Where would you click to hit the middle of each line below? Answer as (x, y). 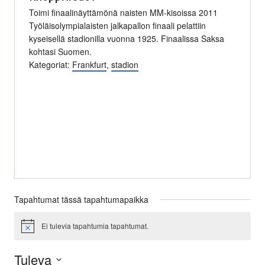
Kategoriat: (51, 64)
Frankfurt (89, 64)
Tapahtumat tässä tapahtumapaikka (81, 199)
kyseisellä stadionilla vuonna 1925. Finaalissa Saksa (127, 38)
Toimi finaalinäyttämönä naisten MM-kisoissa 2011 (123, 12)
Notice (31, 230)
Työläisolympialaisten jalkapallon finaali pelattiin (117, 25)
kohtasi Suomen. (60, 51)
